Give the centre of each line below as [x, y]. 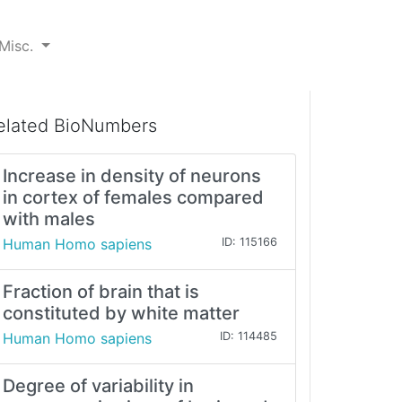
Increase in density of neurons [132, 176]
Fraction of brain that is [101, 292]
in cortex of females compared [133, 198]
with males [49, 219]
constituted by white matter [121, 314]
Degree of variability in [98, 386]
